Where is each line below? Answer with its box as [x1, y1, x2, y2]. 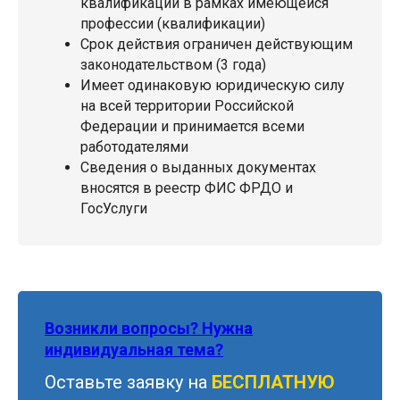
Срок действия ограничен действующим [80, 36, 353, 54]
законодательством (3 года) [80, 56, 266, 74]
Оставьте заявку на [45, 371, 212, 394]
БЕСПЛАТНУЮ [212, 371, 335, 394]
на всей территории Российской [80, 97, 294, 115]
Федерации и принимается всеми [80, 118, 304, 136]
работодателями [80, 138, 188, 156]
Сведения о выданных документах [80, 159, 316, 177]
